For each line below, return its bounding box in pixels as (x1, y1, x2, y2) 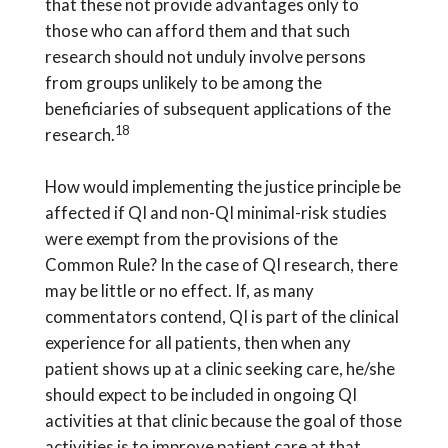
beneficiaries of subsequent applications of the (44, 98, 391, 120)
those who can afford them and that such (44, 20, 350, 42)
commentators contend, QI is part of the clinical (44, 305, 399, 327)
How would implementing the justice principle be (44, 175, 401, 197)
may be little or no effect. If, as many (44, 279, 314, 301)
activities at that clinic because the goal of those (44, 409, 402, 431)
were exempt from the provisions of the (44, 227, 338, 249)
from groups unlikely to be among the (44, 72, 322, 94)
